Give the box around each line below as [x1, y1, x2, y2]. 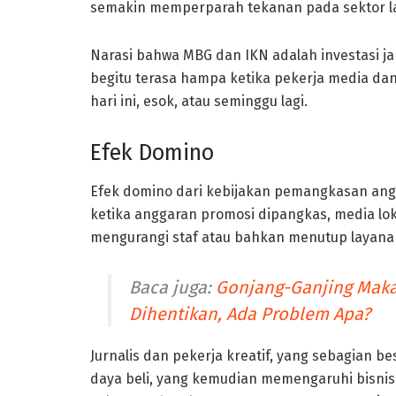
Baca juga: [129, 276, 216, 298]
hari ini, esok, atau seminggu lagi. [90, 93, 308, 110]
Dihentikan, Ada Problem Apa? [129, 302, 370, 324]
